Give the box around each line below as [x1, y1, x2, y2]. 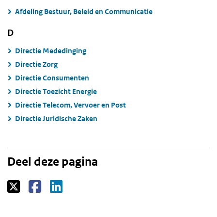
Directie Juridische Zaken [15, 113, 97, 123]
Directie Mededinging [15, 46, 86, 55]
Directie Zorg [15, 59, 58, 69]
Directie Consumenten [15, 73, 89, 82]
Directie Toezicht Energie [15, 86, 97, 96]
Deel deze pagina [7, 154, 98, 169]
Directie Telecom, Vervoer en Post [15, 100, 126, 109]
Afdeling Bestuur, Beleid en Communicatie [15, 6, 153, 16]
